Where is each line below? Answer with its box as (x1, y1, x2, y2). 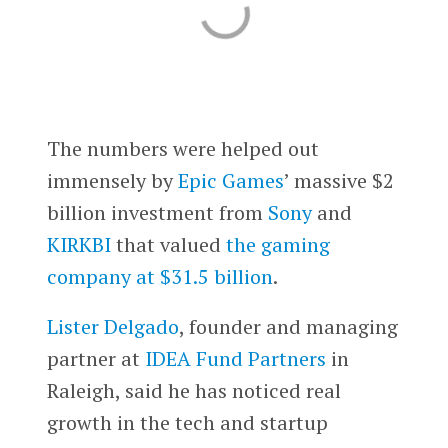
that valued (110, 230, 226, 258)
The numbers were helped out (46, 134, 319, 162)
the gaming (225, 230, 330, 258)
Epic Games (177, 166, 284, 194)
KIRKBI (46, 230, 111, 258)
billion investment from (46, 198, 268, 226)
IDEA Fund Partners (144, 344, 326, 372)
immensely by (46, 166, 178, 194)
